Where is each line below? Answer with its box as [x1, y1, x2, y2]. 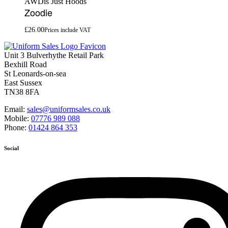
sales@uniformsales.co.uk [27, 105, 110, 114]
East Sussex [4, 78, 42, 88]
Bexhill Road [4, 60, 47, 69]
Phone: [4, 123, 28, 132]
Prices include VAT [44, 26, 91, 34]
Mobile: [4, 114, 31, 123]
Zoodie [24, 6, 52, 19]
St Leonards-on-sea [4, 69, 66, 78]
